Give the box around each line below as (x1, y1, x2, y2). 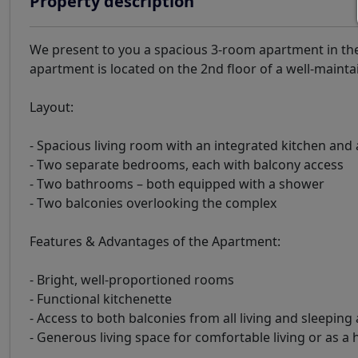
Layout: (30, 98, 74, 116)
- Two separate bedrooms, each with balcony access (30, 156, 344, 173)
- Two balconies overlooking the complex (30, 194, 276, 212)
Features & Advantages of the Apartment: (30, 233, 280, 250)
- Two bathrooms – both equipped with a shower (30, 175, 324, 193)
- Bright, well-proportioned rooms (30, 271, 234, 288)
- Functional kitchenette (30, 290, 172, 308)
